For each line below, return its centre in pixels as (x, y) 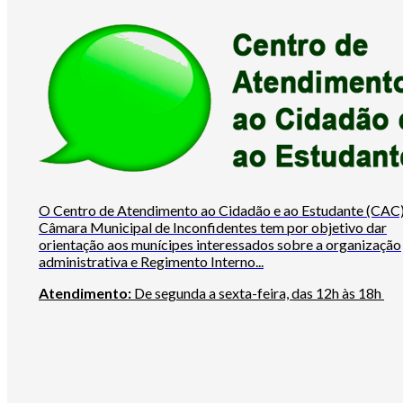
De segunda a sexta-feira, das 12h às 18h (258, 293)
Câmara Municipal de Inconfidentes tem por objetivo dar (213, 228)
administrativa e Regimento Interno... (151, 262)
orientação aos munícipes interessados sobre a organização (220, 245)
